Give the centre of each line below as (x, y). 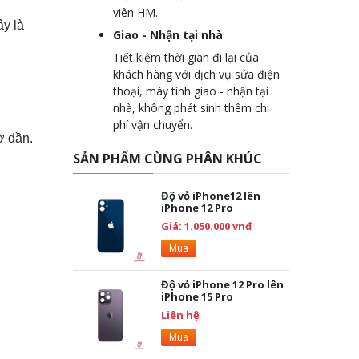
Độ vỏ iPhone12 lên (211, 196)
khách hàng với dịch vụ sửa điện (196, 74)
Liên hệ (180, 315)
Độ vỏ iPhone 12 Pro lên (222, 284)
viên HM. (135, 12)
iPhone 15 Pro (197, 296)
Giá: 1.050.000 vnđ (206, 226)
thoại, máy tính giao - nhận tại (191, 91)
